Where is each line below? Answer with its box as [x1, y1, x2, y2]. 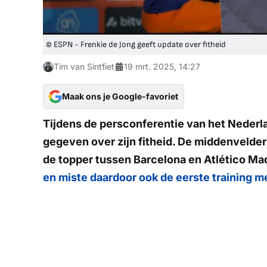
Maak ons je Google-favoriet [62, 91, 178, 101]
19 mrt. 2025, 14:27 [124, 61, 200, 72]
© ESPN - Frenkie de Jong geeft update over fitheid [46, 39, 226, 49]
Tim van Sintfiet [54, 61, 114, 72]
